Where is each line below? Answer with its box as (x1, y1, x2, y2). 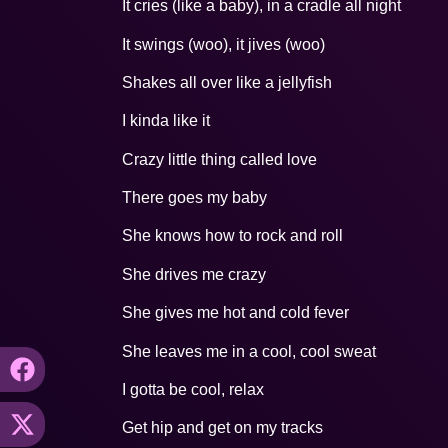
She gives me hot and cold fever (122, 304, 349, 322)
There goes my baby (122, 189, 267, 207)
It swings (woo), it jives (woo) (122, 35, 325, 53)
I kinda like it (122, 112, 210, 130)
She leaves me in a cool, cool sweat (122, 342, 376, 360)
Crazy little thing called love (122, 150, 317, 168)
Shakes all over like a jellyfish (122, 73, 332, 91)
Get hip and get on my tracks (122, 419, 323, 437)
